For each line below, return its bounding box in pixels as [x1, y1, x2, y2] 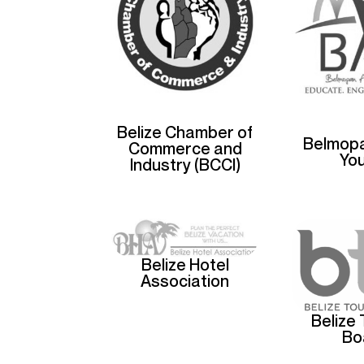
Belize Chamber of [117, 123, 253, 143]
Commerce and [128, 139, 242, 159]
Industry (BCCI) [129, 155, 240, 175]
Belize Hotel [141, 255, 229, 275]
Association [141, 271, 230, 291]
